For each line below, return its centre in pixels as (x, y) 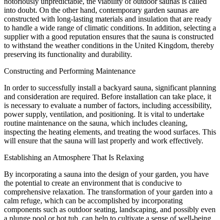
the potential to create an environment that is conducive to (93, 183)
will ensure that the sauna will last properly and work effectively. (104, 140)
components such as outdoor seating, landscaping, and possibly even (110, 209)
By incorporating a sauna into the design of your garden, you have (106, 174)
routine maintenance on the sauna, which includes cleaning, (96, 123)
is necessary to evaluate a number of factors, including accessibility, (108, 105)
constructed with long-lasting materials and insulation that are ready (108, 19)
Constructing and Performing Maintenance (70, 71)
